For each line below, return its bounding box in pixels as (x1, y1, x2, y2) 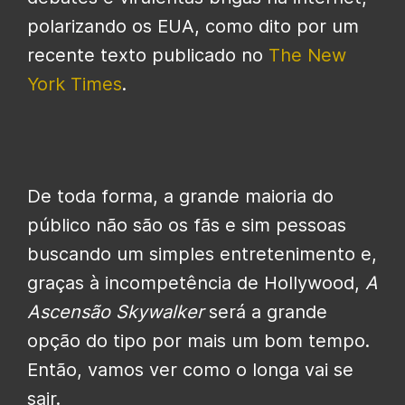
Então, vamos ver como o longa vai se (27, 358, 353, 381)
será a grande (203, 300, 327, 323)
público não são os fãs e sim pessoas (27, 213, 346, 236)
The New (268, 43, 346, 66)
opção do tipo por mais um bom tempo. (27, 329, 370, 352)
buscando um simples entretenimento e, (27, 242, 377, 265)
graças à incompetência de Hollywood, (27, 271, 365, 294)
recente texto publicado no (27, 43, 268, 66)
